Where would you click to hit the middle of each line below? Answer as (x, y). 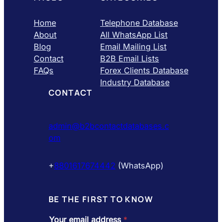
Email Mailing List (133, 46)
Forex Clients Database (144, 70)
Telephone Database (139, 23)
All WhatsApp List (134, 34)
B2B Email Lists (130, 58)
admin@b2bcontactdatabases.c (109, 126)
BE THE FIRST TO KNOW (101, 199)
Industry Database (135, 82)
